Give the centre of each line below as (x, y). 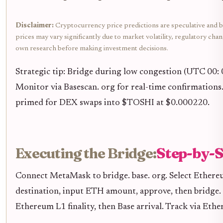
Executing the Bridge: (86, 153)
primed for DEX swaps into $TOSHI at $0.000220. (112, 103)
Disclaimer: (35, 26)
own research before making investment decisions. (92, 49)
